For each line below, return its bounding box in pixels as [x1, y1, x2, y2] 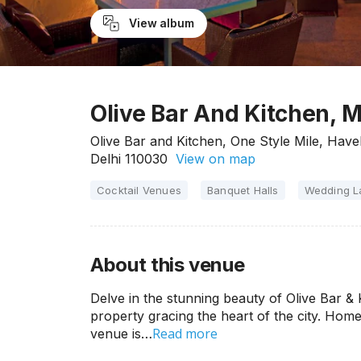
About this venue [90, 253, 245, 276]
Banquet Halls [207, 184, 279, 197]
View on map [168, 151, 255, 167]
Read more [152, 325, 218, 342]
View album [128, 16, 194, 30]
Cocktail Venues [97, 184, 181, 197]
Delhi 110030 [90, 151, 168, 167]
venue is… [90, 326, 152, 342]
